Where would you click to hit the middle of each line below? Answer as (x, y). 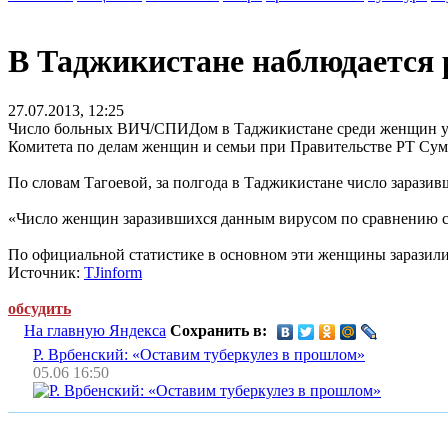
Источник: (46, 272)
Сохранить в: (218, 330)
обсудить (39, 308)
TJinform (113, 272)
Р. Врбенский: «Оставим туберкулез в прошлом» (199, 354)
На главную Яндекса (95, 330)
